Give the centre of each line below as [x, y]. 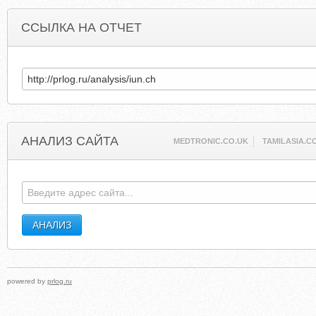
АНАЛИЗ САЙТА [70, 141]
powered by [27, 281]
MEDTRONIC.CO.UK [211, 141]
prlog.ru [60, 281]
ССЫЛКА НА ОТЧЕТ [81, 28]
